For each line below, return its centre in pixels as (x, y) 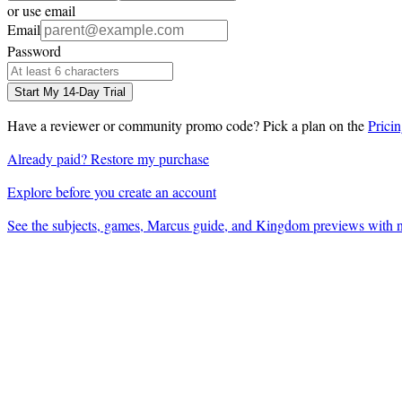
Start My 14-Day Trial (70, 92)
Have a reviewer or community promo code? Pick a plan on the (186, 125)
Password (34, 50)
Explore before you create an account (112, 191)
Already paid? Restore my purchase (108, 158)
